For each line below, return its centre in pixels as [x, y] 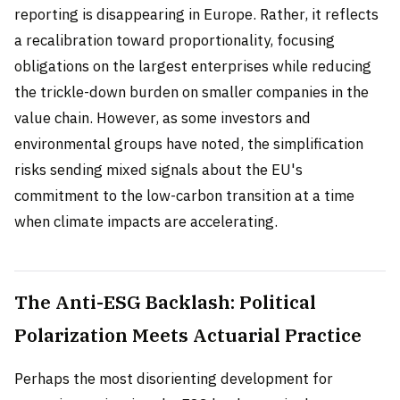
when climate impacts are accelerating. [146, 221]
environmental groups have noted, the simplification [189, 143]
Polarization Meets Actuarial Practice [188, 335]
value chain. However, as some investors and [162, 117]
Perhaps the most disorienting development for [174, 378]
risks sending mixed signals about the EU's [158, 169]
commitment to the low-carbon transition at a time [184, 195]
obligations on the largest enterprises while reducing [193, 66]
